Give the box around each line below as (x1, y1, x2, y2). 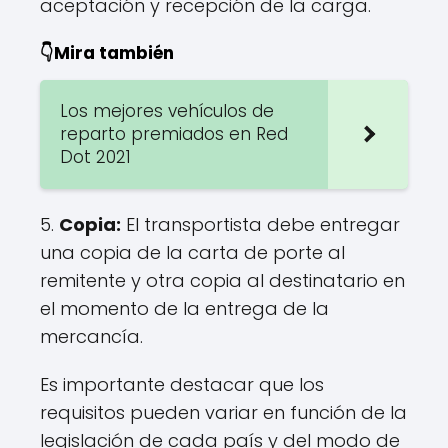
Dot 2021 (60, 145, 131, 169)
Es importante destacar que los (40, 372, 324, 397)
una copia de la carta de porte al (40, 240, 345, 265)
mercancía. (40, 324, 143, 349)
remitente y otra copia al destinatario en (40, 268, 405, 293)
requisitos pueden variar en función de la (40, 400, 407, 425)
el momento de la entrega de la (40, 296, 329, 321)
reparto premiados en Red (60, 122, 288, 146)
